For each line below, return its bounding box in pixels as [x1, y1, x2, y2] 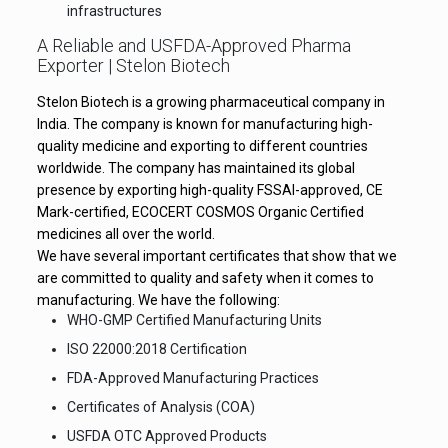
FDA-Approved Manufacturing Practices [66, 370, 319, 386]
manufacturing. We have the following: [36, 292, 280, 308]
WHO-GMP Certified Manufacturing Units [66, 312, 322, 328]
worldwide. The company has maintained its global [36, 160, 355, 176]
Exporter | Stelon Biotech [36, 55, 230, 76]
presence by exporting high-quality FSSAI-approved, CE [36, 182, 383, 198]
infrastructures [66, 3, 162, 19]
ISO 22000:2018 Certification [66, 341, 247, 357]
